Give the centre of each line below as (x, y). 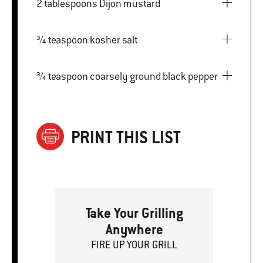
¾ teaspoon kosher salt (114, 40)
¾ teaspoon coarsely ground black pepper (154, 76)
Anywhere (134, 229)
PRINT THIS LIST (126, 137)
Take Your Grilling (134, 213)
